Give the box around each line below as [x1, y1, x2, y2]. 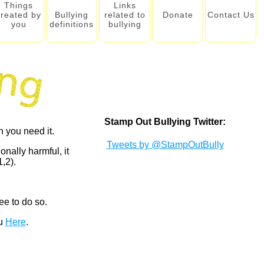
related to [104, 10, 146, 19]
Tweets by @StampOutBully [106, 140, 224, 150]
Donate [162, 10, 193, 19]
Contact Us [207, 10, 255, 19]
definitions [49, 19, 94, 29]
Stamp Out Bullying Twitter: [104, 117, 226, 127]
